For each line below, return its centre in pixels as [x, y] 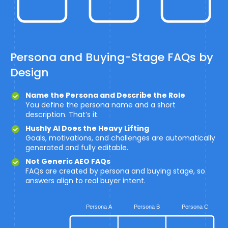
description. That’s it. [62, 115]
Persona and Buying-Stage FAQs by [112, 58]
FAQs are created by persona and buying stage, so [115, 171]
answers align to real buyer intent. [85, 181]
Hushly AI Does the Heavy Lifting [87, 129]
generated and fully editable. [77, 148]
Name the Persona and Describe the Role [105, 95]
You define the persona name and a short [101, 105]
